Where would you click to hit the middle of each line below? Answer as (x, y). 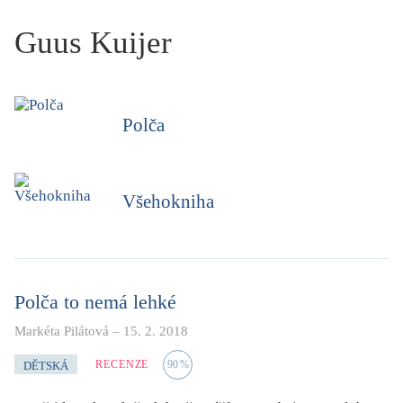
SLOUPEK (260, 95)
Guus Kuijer (93, 42)
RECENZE (122, 365)
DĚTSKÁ (46, 366)
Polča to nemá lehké (95, 301)
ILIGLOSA (262, 137)
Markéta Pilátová (62, 331)
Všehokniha (168, 201)
